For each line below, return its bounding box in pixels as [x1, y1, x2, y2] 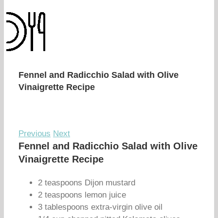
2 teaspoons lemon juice [38, 190, 126, 200]
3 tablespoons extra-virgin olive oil [38, 202, 163, 212]
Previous [18, 129, 51, 138]
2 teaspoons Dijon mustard [38, 178, 135, 187]
